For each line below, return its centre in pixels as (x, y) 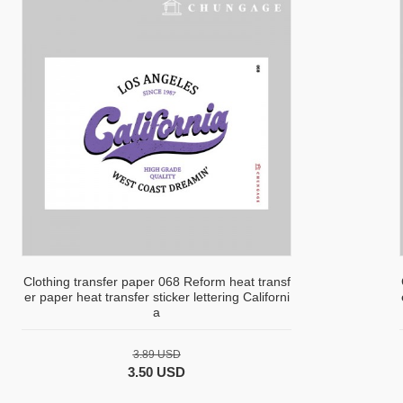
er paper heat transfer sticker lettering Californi (157, 297)
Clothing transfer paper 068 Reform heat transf (157, 282)
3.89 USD (157, 355)
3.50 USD (157, 372)
